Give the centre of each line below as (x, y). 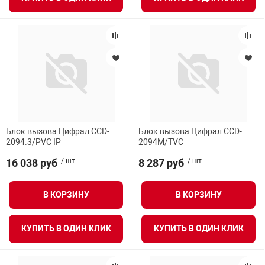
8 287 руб (161, 163)
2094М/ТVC (161, 142)
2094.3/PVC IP (33, 142)
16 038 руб (32, 163)
